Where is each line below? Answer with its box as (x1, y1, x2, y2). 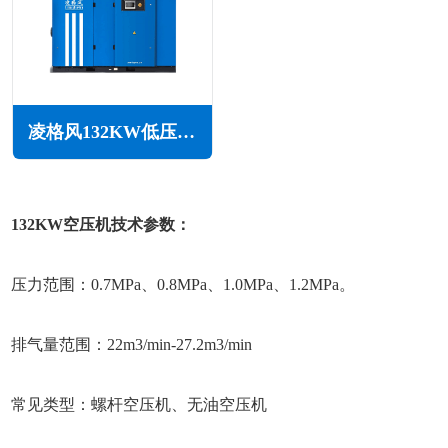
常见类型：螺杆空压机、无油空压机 (11, 396, 268, 414)
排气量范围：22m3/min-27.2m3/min (11, 336, 253, 354)
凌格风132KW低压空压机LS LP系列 (177, 121, 196, 142)
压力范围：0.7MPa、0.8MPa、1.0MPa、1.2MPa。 (11, 276, 356, 294)
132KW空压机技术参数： (11, 216, 192, 234)
